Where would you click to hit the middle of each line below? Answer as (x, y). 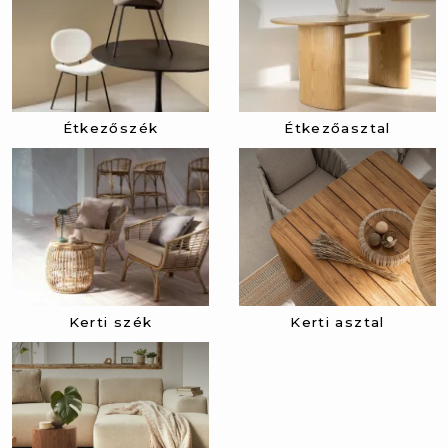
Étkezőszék (110, 128)
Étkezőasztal (337, 128)
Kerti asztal (337, 321)
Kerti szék (110, 321)
